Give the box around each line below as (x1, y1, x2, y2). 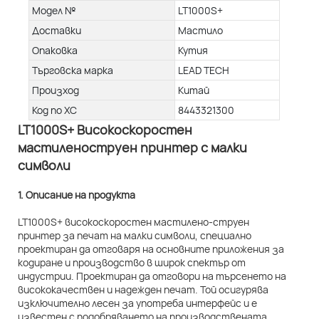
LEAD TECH (178, 63, 229, 78)
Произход (32, 83, 79, 98)
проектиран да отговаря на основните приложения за (18, 242, 284, 256)
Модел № (32, 4, 75, 18)
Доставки (32, 23, 81, 38)
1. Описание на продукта (18, 188, 135, 202)
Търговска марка (32, 63, 113, 78)
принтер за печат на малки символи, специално (18, 229, 251, 243)
